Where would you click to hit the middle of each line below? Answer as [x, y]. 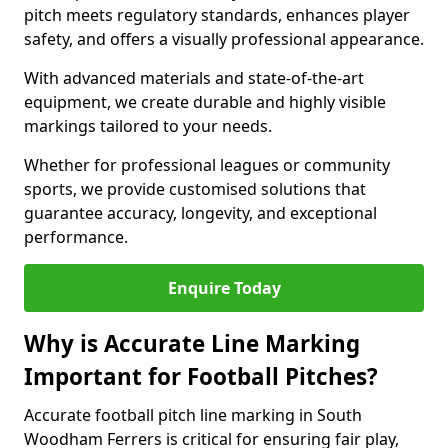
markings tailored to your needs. [150, 126]
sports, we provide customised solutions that [195, 189]
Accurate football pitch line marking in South [193, 415]
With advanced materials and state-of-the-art [194, 78]
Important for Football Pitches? [201, 376]
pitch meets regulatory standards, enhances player [217, 15]
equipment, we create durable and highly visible [205, 102]
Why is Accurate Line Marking [192, 343]
